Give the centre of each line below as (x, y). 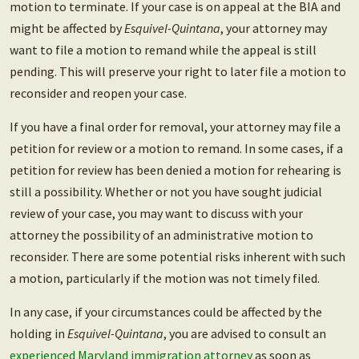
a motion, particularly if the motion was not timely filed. (165, 278)
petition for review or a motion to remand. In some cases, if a (176, 149)
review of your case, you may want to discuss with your (156, 214)
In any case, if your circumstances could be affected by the (166, 312)
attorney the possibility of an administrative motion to (161, 235)
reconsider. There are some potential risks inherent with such (177, 257)
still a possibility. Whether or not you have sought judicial (166, 192)
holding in (38, 334)
